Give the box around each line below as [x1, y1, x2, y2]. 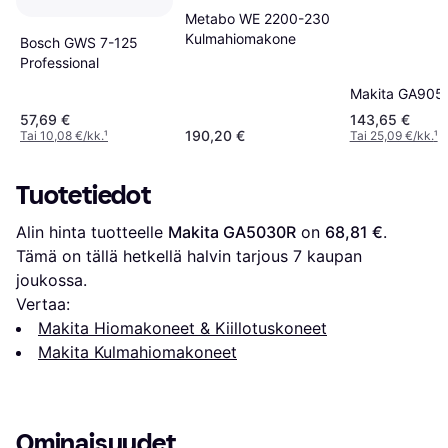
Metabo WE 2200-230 [184, 9, 330, 27]
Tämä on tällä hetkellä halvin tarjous [16, 246, 293, 267]
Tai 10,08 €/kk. [20, 128, 104, 144]
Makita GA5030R [168, 222, 296, 243]
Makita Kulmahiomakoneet [38, 342, 237, 363]
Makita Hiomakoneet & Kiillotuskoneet [38, 318, 327, 339]
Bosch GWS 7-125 [20, 34, 138, 52]
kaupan [302, 246, 362, 267]
